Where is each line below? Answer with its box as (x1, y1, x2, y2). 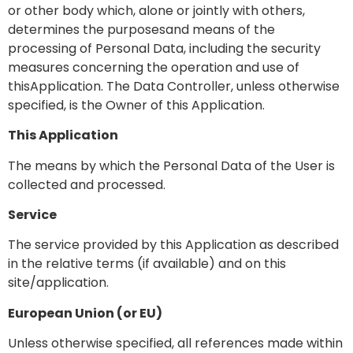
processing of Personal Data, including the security (8, 39, 321, 58)
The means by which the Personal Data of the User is (8, 156, 335, 175)
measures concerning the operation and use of (8, 58, 299, 76)
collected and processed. (8, 175, 165, 194)
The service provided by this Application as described (8, 236, 339, 255)
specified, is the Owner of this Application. (8, 95, 265, 114)
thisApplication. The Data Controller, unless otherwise (8, 76, 340, 95)
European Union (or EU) (8, 303, 162, 322)
